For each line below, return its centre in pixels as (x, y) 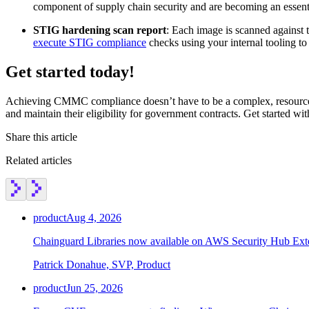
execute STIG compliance (90, 43)
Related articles (39, 160)
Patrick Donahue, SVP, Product (102, 264)
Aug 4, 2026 (94, 217)
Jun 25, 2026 (94, 288)
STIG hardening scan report (100, 30)
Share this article (41, 137)
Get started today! (70, 72)
